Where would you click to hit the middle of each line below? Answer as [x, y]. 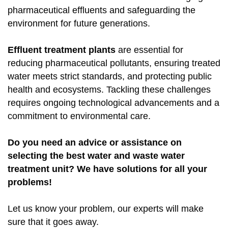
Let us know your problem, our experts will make [106, 209]
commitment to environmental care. [79, 116]
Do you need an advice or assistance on [95, 143]
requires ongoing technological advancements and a [113, 103]
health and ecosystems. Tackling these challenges [109, 90]
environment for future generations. [79, 24]
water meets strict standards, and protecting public [110, 77]
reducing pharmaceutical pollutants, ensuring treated [114, 63]
